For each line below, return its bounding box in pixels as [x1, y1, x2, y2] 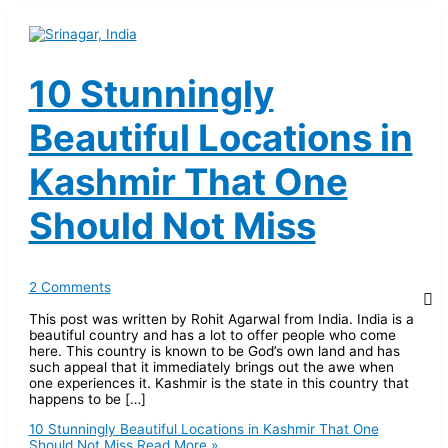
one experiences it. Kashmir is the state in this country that [28, 375, 409, 391]
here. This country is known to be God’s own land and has [28, 343, 400, 359]
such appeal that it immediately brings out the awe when [28, 359, 394, 375]
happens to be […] [28, 391, 146, 407]
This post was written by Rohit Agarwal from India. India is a [28, 311, 414, 327]
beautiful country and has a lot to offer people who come [28, 327, 396, 343]
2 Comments [28, 279, 111, 296]
